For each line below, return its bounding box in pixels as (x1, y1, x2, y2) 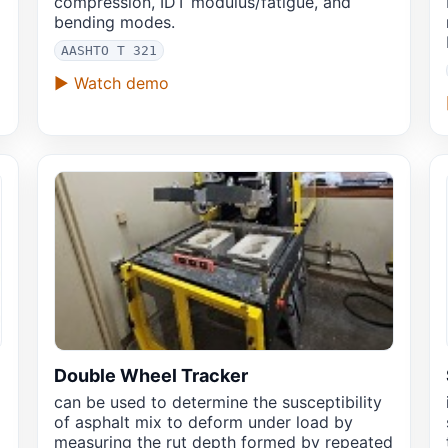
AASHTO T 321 (60, 43, 157, 59)
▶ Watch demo (53, 73, 169, 94)
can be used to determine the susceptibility (53, 392, 382, 413)
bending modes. (53, 12, 175, 33)
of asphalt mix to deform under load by (53, 412, 353, 433)
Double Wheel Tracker (53, 365, 248, 387)
